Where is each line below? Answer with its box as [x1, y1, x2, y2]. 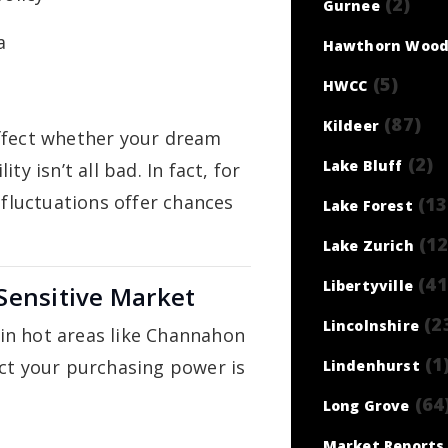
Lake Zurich [322, 236, 414, 255]
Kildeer [322, 116, 380, 135]
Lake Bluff [322, 156, 403, 175]
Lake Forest [322, 196, 413, 215]
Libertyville [322, 276, 414, 295]
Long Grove [322, 396, 410, 415]
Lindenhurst [322, 356, 420, 375]
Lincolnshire [322, 316, 420, 335]
